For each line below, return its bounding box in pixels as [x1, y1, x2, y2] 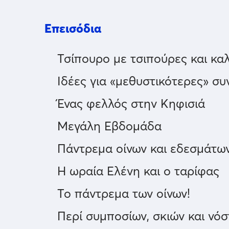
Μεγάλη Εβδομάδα [57, 119, 162, 133]
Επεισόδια [44, 21, 101, 36]
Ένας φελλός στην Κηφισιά [57, 96, 205, 111]
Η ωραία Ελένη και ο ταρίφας [57, 164, 219, 178]
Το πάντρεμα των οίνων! [57, 186, 190, 201]
